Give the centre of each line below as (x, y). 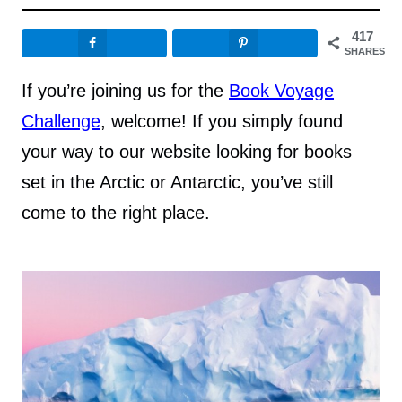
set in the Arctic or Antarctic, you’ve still (177, 183)
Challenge (61, 122)
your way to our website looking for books (187, 152)
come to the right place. (116, 213)
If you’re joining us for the (125, 91)
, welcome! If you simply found (222, 122)
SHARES (365, 52)
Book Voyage (281, 91)
